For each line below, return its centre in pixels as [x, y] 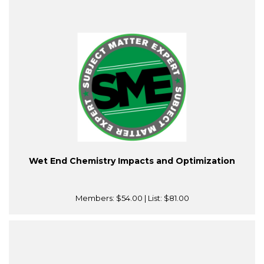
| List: [153, 198]
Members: [95, 198]
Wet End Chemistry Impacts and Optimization [132, 161]
